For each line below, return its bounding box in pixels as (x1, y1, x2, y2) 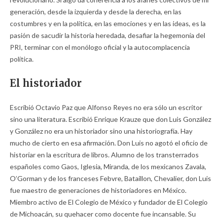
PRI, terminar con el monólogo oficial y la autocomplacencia (10, 42, 190, 51)
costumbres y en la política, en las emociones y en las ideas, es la (10, 19, 206, 28)
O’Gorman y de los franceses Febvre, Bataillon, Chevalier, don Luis (10, 174, 211, 183)
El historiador (10, 76, 82, 89)
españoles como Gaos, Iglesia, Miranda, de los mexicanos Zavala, (10, 162, 206, 171)
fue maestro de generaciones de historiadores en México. (10, 185, 186, 194)
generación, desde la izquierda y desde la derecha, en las (10, 7, 182, 16)
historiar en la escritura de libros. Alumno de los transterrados (10, 150, 199, 159)
